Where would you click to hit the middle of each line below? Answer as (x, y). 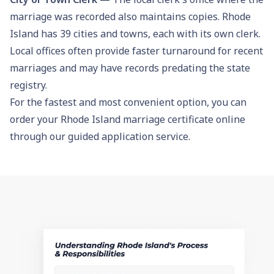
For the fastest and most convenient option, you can (128, 102)
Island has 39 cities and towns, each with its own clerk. (135, 33)
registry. (28, 85)
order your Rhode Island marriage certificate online (128, 119)
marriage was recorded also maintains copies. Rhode (130, 16)
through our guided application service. (100, 136)
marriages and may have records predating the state (130, 68)
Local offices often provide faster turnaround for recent (136, 50)
